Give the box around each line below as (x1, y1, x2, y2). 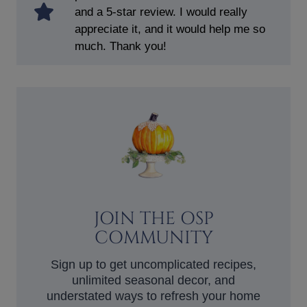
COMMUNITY (94, 225, 213, 250)
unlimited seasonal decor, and (72, 273, 235, 287)
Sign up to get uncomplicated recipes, (51, 257, 256, 271)
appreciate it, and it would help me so (75, 22, 265, 36)
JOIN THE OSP (93, 206, 214, 231)
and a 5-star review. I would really (75, 5, 247, 19)
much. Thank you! (75, 39, 167, 53)
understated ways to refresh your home (47, 288, 260, 303)
